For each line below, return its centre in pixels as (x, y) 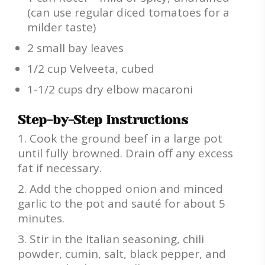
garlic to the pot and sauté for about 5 (122, 204)
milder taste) (62, 28)
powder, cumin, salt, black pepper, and (122, 254)
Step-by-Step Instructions (103, 120)
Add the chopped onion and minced (126, 189)
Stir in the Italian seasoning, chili (117, 239)
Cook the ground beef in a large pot (126, 139)
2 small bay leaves (75, 48)
